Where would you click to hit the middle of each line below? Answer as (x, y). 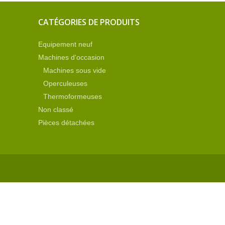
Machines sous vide (75, 70)
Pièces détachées (66, 123)
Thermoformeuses (73, 96)
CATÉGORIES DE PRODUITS (89, 22)
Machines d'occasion (71, 57)
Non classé (56, 109)
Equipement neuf (65, 44)
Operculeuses (65, 83)
